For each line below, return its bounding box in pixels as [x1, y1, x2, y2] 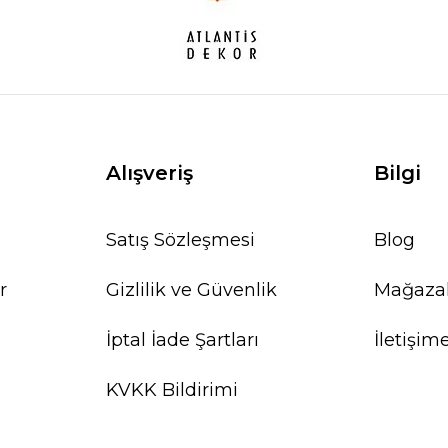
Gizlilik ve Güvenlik [105, 279, 277, 302]
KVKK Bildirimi [105, 379, 238, 402]
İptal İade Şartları [105, 329, 259, 352]
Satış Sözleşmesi [105, 229, 255, 252]
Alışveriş [105, 161, 193, 186]
